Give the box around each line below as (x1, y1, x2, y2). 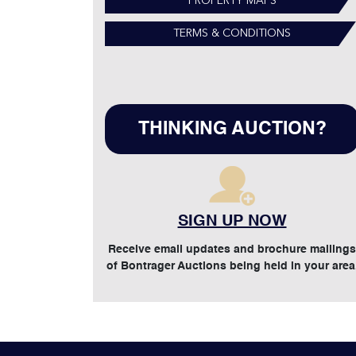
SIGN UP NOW (177, 214, 287, 230)
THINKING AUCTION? (137, 120, 327, 138)
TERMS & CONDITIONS (173, 28, 291, 39)
